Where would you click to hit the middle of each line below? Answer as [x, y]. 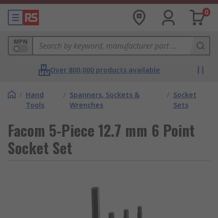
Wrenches [86, 105]
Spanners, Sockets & [104, 95]
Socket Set [40, 148]
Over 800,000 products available [105, 70]
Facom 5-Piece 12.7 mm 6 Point [101, 130]
